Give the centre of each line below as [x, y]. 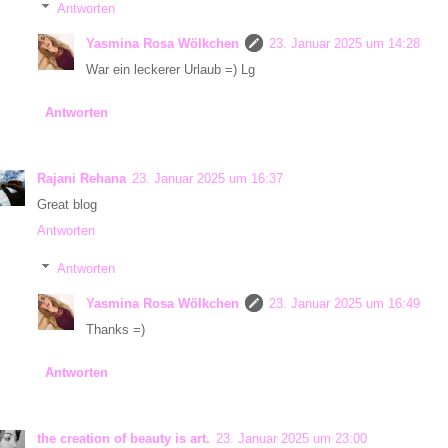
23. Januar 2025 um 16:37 [207, 178]
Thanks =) [115, 330]
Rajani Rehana [81, 178]
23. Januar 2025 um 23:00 [291, 438]
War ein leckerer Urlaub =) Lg [170, 70]
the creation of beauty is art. [123, 438]
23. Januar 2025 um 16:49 [344, 304]
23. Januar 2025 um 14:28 [344, 44]
